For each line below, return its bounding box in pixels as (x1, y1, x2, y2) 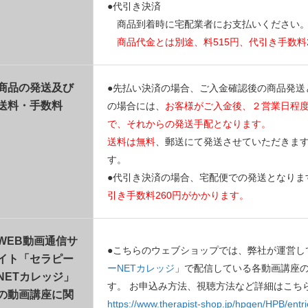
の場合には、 (107, 100, 165, 111)
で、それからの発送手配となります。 (107, 118, 271, 129)
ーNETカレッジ (107, 262, 175, 274)
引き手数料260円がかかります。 (107, 189, 249, 201)
